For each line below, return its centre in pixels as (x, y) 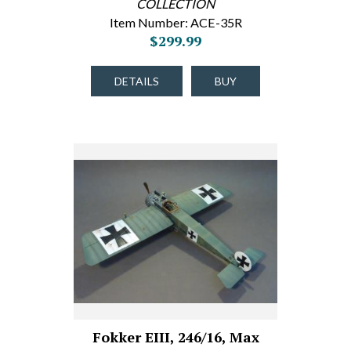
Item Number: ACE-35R (175, 22)
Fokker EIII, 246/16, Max (175, 337)
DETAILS (137, 81)
